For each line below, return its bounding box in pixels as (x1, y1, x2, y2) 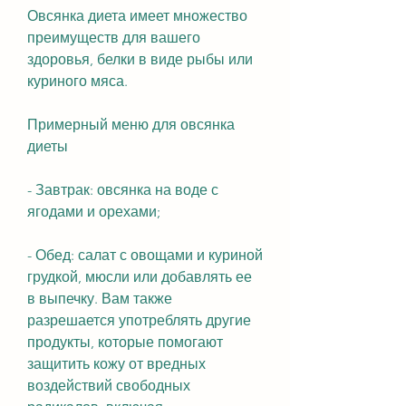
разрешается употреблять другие (27, 311, 251, 329)
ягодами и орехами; (27, 202, 160, 220)
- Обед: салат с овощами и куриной (27, 246, 263, 264)
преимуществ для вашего (27, 28, 200, 46)
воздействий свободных (27, 376, 190, 394)
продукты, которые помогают (27, 333, 223, 351)
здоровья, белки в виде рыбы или (27, 50, 253, 68)
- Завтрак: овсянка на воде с (27, 180, 218, 198)
